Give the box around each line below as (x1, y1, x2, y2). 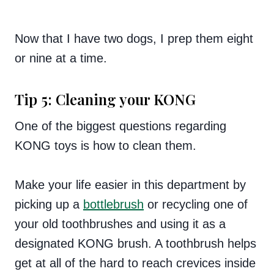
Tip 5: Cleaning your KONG (15, 89, 196, 109)
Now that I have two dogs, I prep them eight (15, 31, 253, 45)
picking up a (15, 197, 83, 211)
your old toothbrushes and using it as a (15, 217, 226, 231)
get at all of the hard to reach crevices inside (15, 256, 256, 270)
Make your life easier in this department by (15, 177, 246, 191)
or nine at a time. (15, 51, 107, 65)
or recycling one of (144, 197, 248, 211)
